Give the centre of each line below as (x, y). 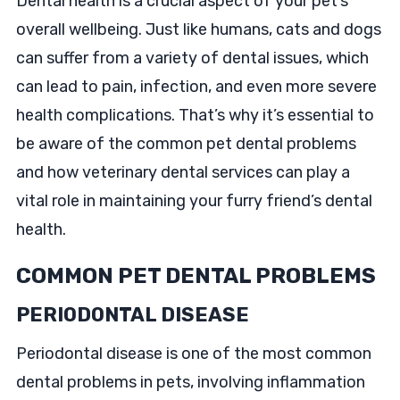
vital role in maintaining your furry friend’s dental (194, 201)
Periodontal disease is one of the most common (193, 354)
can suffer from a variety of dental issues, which (192, 58)
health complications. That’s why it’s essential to (195, 115)
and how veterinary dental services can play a (183, 172)
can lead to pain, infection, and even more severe (196, 87)
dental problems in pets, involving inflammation (190, 382)
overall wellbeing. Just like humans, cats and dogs (198, 29)
